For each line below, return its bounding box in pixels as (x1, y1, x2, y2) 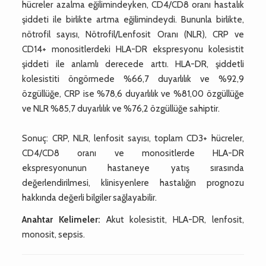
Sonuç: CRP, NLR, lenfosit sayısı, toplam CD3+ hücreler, (22, 132, 244, 144)
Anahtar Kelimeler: (22, 214, 101, 225)
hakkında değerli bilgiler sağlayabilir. (22, 192, 157, 203)
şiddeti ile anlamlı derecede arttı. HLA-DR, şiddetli (22, 58, 244, 69)
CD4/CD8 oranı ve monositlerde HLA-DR (22, 147, 244, 159)
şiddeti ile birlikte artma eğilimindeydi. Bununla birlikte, (22, 14, 244, 25)
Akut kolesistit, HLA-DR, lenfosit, (100, 214, 244, 225)
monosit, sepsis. (22, 229, 85, 240)
